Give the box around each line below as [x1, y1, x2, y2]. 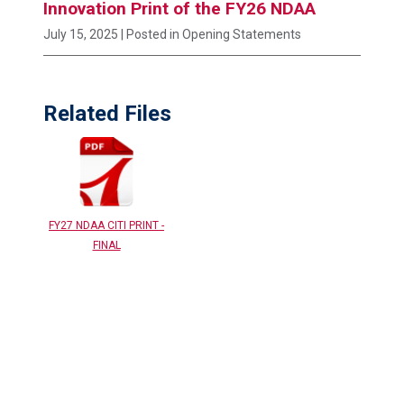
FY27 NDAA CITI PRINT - [49, 219, 164, 233]
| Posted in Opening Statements [121, 27, 301, 42]
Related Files [43, 101, 171, 127]
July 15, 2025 [43, 27, 118, 42]
